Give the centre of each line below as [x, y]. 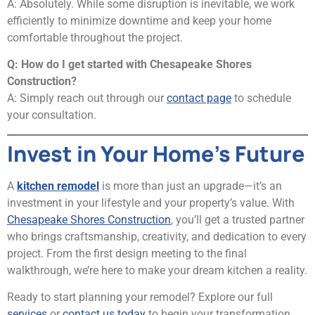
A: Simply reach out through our [87, 98]
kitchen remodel [58, 186]
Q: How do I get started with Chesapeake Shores [129, 65]
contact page [199, 98]
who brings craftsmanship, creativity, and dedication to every [157, 236]
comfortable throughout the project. [95, 37]
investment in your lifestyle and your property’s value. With [151, 202]
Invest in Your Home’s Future [156, 153]
